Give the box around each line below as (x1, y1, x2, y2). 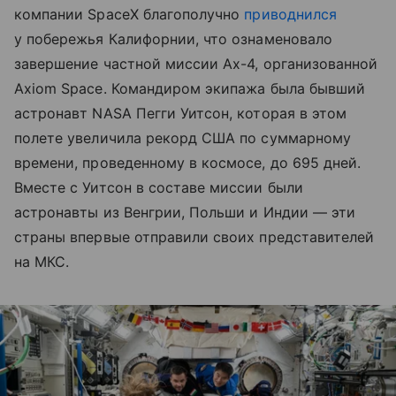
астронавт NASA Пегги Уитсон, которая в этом (14, 104, 347, 122)
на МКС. (14, 253, 70, 270)
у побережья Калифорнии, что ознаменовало (14, 30, 332, 48)
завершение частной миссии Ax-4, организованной (14, 55, 378, 72)
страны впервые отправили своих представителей (14, 228, 375, 246)
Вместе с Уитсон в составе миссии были (14, 179, 303, 196)
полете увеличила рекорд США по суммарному (14, 129, 351, 147)
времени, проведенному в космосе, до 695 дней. (14, 154, 362, 171)
